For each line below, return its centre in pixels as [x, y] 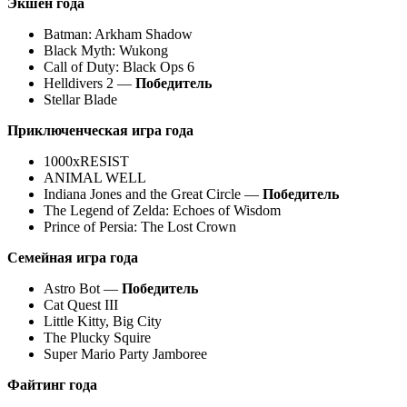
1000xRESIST [86, 161]
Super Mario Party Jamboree [125, 353]
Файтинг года [52, 384]
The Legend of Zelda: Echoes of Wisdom [162, 210]
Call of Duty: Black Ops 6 [119, 66]
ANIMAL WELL [95, 177]
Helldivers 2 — [89, 83]
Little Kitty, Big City [103, 321]
